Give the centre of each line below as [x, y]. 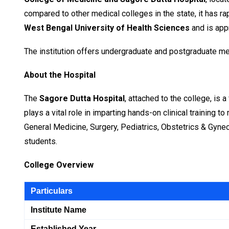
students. [41, 142]
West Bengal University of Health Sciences [107, 28]
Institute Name [59, 210]
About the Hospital [60, 75]
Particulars [52, 191]
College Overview [59, 165]
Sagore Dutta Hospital [82, 99]
